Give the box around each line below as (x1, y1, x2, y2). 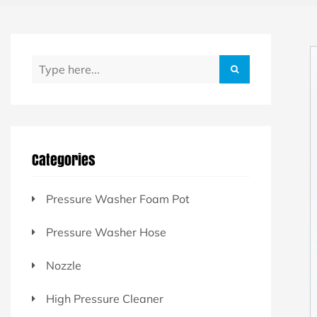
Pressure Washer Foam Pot (46, 192, 190, 206)
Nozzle (46, 258, 81, 272)
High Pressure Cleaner (46, 292, 163, 306)
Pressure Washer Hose (46, 225, 166, 239)
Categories (32, 149, 96, 171)
